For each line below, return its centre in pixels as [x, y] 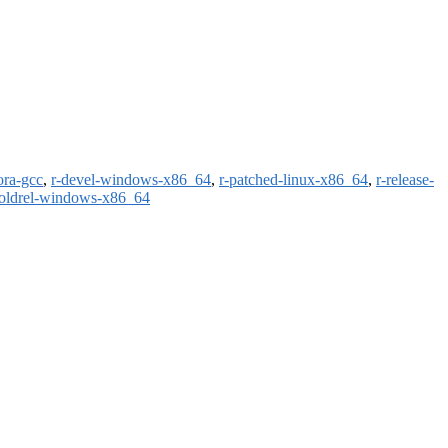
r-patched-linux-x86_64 [293, 180]
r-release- [405, 180]
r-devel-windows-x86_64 [131, 180]
